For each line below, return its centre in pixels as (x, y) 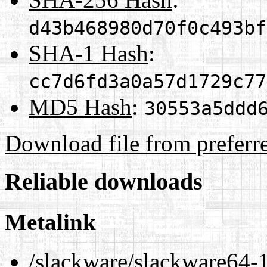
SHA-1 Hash (89, 53)
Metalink (50, 222)
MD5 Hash (80, 107)
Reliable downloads (104, 182)
